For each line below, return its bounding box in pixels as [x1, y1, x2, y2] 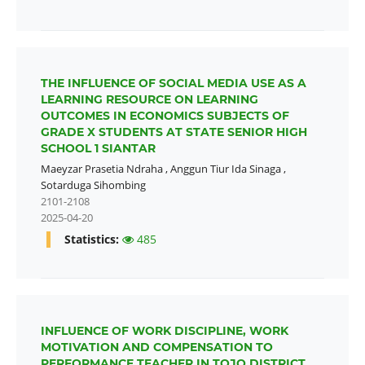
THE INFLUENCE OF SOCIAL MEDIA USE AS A [40, 76, 306, 91]
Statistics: [64, 231, 122, 248]
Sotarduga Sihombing [40, 178, 146, 193]
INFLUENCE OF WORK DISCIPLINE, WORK [40, 323, 288, 339]
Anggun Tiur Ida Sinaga [169, 161, 281, 177]
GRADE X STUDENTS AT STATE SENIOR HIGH [40, 125, 307, 140]
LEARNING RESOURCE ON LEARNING [40, 92, 258, 108]
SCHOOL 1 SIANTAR [40, 141, 156, 156]
